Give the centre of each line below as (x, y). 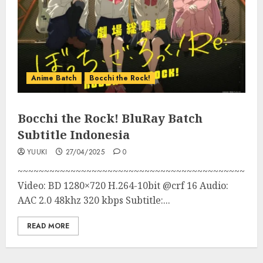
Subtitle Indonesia (74, 135)
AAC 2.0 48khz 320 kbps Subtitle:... (94, 200)
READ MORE (48, 226)
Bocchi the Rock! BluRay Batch (110, 118)
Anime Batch (54, 78)
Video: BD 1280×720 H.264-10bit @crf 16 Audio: (123, 186)
